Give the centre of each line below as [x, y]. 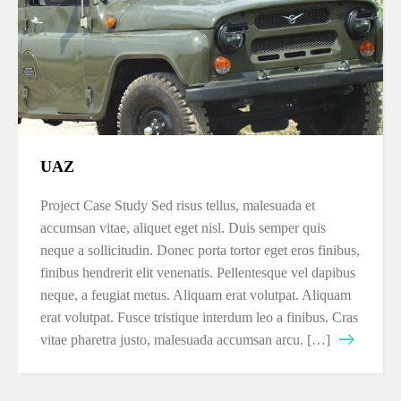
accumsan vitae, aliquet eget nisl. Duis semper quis [183, 228]
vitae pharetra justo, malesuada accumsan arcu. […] [185, 340]
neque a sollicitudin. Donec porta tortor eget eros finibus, [200, 250]
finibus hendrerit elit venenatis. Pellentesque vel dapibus [198, 273]
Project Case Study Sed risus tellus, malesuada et [178, 205]
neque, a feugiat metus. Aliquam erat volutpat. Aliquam [196, 295]
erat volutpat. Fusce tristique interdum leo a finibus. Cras [199, 317]
